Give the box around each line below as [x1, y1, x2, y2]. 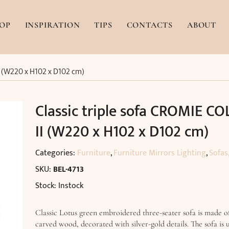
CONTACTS [126, 20, 173, 30]
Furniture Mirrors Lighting [113, 146, 206, 160]
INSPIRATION [25, 20, 80, 30]
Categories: [35, 146, 77, 160]
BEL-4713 [53, 163, 84, 176]
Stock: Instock [35, 179, 83, 193]
